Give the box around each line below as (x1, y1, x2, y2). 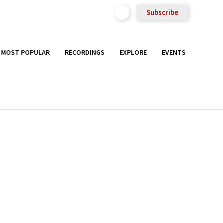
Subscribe (146, 7, 178, 17)
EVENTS (162, 47, 186, 57)
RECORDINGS (65, 47, 105, 57)
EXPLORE (119, 47, 147, 57)
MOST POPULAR (1, 47, 50, 57)
